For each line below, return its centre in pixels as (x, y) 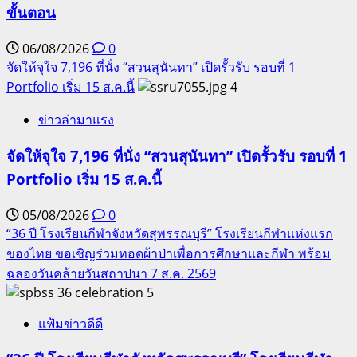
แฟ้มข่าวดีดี (71, 323)
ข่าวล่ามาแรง (76, 120)
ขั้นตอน (31, 13)
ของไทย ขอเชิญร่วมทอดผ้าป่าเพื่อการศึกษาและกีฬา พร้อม (169, 253)
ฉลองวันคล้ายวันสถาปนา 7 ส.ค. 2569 (111, 273)
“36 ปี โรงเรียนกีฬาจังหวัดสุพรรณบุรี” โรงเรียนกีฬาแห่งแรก (170, 233)
